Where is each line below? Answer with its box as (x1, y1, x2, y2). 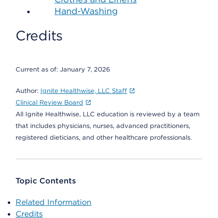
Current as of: (16, 66, 60, 73)
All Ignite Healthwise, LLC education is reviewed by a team (16, 110, 200, 118)
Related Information (16, 198, 91, 207)
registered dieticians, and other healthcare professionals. (16, 134, 192, 141)
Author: (16, 87, 40, 94)
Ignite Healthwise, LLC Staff (40, 87, 127, 94)
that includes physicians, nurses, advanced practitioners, (16, 122, 190, 129)
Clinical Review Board (16, 99, 83, 106)
